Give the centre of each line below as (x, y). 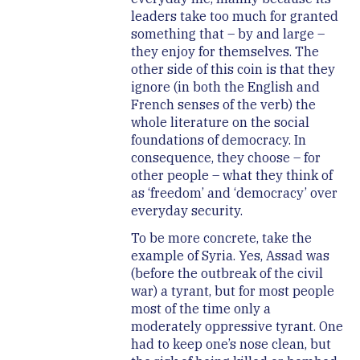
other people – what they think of (231, 176)
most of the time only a (200, 309)
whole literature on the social (220, 123)
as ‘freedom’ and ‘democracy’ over (234, 193)
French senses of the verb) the (223, 105)
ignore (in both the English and (225, 87)
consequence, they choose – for (225, 158)
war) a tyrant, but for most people (232, 291)
